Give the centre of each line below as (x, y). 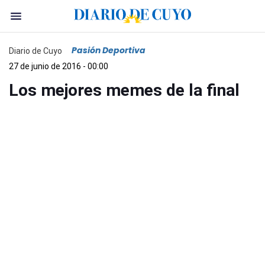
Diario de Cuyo (35, 51)
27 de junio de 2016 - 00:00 (59, 66)
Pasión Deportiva (109, 50)
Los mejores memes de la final (124, 90)
